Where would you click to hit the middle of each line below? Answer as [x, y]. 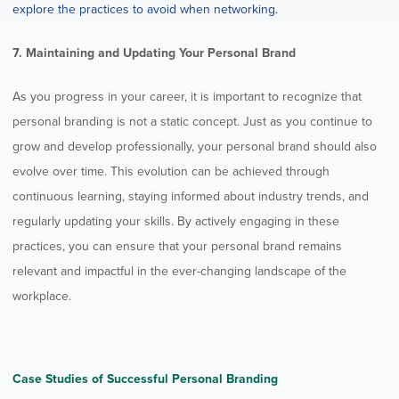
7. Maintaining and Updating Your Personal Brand [154, 53]
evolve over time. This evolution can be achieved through [171, 171]
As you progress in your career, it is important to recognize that [187, 96]
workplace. [42, 296]
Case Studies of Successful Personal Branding [145, 379]
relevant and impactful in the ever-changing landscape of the [179, 271]
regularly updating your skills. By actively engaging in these [176, 221]
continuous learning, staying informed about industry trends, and [191, 196]
